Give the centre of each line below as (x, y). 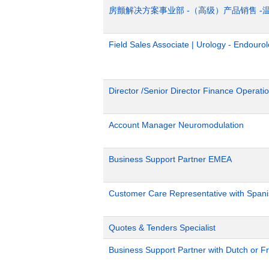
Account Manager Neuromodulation (176, 125)
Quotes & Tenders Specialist (162, 228)
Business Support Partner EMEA (170, 159)
